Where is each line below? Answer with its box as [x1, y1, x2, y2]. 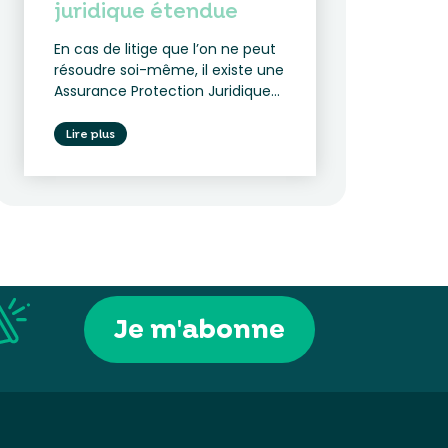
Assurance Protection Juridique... [54, 81, 281, 101]
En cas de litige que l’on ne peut [54, 39, 277, 59]
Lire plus [66, 126, 116, 142]
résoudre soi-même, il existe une [54, 60, 285, 80]
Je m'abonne [114, 311, 286, 347]
